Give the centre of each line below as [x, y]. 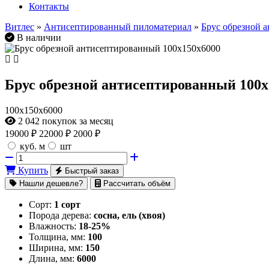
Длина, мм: [52, 258]
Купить [32, 170]
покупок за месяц [78, 121]
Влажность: [53, 226]
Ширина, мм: [56, 247]
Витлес [20, 26]
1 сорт [67, 204]
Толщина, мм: [57, 237]
